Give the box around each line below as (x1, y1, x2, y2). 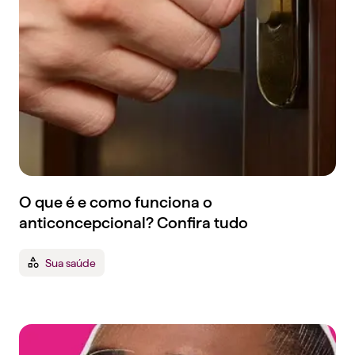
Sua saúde (45, 254, 97, 269)
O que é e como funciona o (19, 193, 212, 212)
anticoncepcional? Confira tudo (19, 214, 248, 232)
